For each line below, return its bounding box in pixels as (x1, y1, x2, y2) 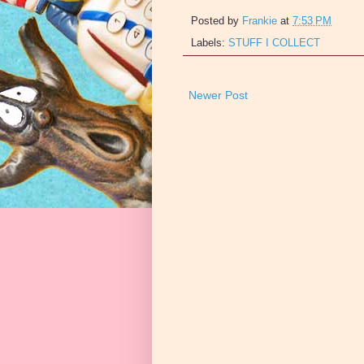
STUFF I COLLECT (228, 37, 320, 49)
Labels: (191, 37, 228, 49)
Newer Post (188, 88, 248, 102)
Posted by (191, 15, 242, 27)
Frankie (242, 15, 277, 27)
